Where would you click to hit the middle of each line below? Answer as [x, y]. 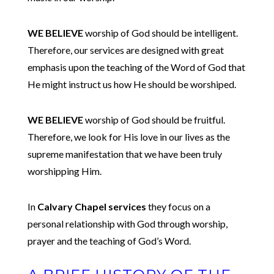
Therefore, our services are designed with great [125, 50]
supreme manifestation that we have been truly [124, 154]
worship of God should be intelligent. [160, 33]
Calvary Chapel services [91, 206]
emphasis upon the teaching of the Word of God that [136, 67]
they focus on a [178, 206]
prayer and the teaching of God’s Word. [109, 241]
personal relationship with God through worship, [127, 224]
